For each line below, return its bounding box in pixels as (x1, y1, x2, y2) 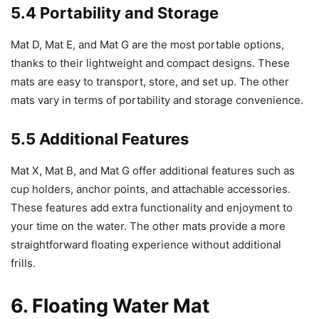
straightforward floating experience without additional (11, 238, 281, 252)
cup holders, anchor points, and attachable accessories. (11, 182, 291, 197)
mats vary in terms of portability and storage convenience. (11, 93, 303, 108)
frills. (11, 256, 36, 271)
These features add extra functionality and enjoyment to (11, 201, 293, 215)
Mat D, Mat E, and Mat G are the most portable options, (11, 38, 284, 52)
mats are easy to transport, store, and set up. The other (11, 75, 289, 89)
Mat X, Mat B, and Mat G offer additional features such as (11, 164, 295, 178)
